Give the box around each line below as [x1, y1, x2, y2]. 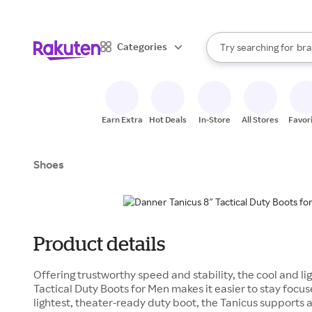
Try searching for [220, 41, 294, 53]
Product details [33, 233, 165, 254]
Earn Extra [101, 114, 143, 125]
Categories [117, 40, 167, 52]
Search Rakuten [205, 47, 274, 59]
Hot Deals [149, 114, 187, 125]
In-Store [198, 114, 231, 125]
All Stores [242, 114, 279, 125]
